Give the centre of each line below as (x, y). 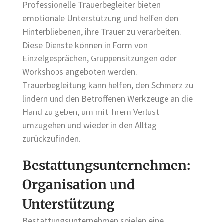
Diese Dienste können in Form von (85, 45)
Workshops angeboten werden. (80, 72)
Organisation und (79, 184)
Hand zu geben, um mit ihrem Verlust (91, 112)
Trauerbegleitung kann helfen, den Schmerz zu (108, 85)
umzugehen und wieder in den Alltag (89, 125)
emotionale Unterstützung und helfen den (100, 18)
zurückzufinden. (52, 139)
